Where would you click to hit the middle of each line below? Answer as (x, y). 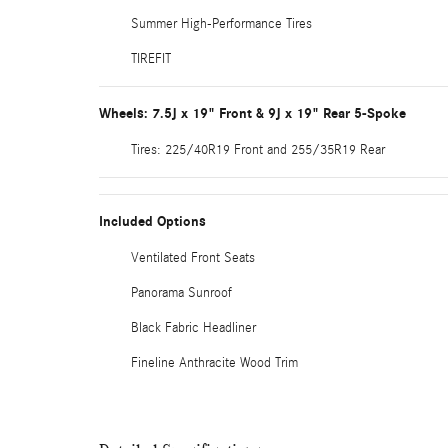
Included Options (152, 221)
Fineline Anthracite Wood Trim (214, 363)
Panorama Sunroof (181, 293)
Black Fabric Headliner (193, 328)
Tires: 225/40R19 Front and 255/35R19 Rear (258, 150)
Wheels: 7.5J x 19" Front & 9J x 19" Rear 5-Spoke (252, 113)
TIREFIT (151, 59)
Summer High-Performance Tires (221, 24)
